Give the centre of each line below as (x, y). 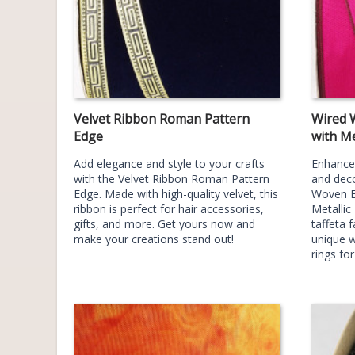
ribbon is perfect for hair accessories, (169, 208)
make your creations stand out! (154, 239)
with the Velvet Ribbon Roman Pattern (172, 178)
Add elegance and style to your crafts (169, 163)
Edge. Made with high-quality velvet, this (176, 193)
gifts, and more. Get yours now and (164, 223)
